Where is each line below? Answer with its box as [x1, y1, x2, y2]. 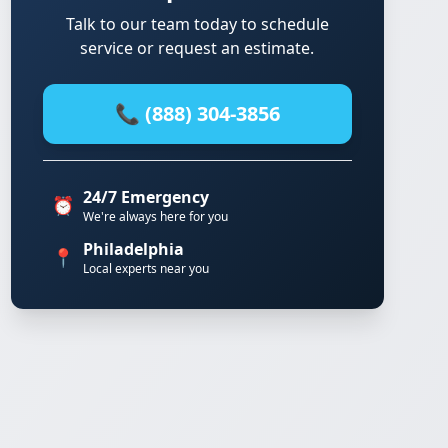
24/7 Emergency [82, 186, 209, 208]
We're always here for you [82, 208, 228, 225]
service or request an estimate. [80, 37, 315, 59]
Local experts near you [82, 260, 209, 277]
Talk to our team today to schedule [65, 13, 329, 35]
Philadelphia [82, 238, 184, 260]
